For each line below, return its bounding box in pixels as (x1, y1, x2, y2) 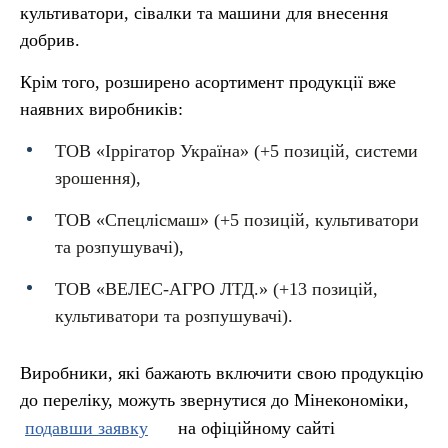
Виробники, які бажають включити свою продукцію (20, 363, 423, 383)
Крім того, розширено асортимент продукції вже (20, 72, 396, 92)
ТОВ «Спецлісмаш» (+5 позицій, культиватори (55, 210, 419, 230)
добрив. (20, 30, 80, 50)
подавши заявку (25, 418, 148, 438)
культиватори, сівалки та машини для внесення (20, 3, 388, 23)
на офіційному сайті (173, 418, 335, 438)
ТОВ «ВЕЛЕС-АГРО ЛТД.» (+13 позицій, (55, 279, 378, 299)
